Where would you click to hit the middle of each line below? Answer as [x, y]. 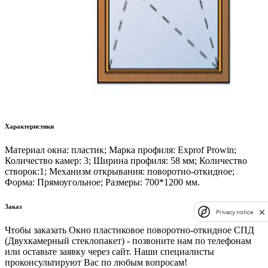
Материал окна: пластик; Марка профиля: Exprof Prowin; [121, 150]
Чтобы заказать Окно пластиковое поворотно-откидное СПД [130, 230]
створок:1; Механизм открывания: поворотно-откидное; [120, 171]
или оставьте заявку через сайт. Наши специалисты [109, 251]
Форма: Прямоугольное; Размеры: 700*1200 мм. [102, 182]
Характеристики [29, 126]
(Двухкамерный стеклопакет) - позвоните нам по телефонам [128, 240]
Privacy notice [234, 212]
